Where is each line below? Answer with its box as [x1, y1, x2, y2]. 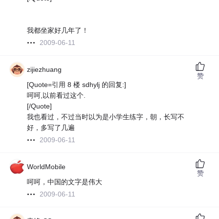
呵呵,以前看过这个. [27, 91, 86, 100]
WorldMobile [27, 163, 66, 171]
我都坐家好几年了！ [27, 26, 89, 35]
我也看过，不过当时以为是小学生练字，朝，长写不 [27, 113, 185, 121]
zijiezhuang [27, 66, 62, 74]
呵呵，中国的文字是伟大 [27, 178, 103, 186]
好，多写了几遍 [27, 124, 75, 132]
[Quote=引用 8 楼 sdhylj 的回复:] [27, 81, 127, 89]
